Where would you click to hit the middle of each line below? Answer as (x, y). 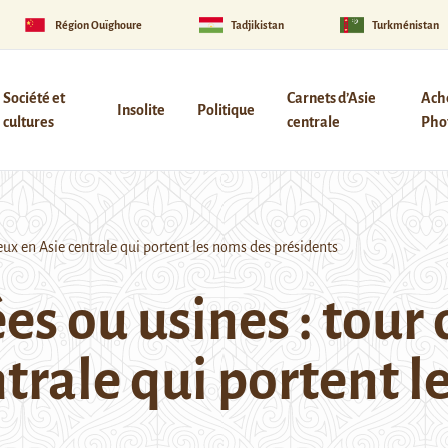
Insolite (140, 110)
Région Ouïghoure (99, 24)
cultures (28, 122)
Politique (225, 110)
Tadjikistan (257, 24)
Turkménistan (406, 24)
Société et (33, 98)
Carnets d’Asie (331, 98)
